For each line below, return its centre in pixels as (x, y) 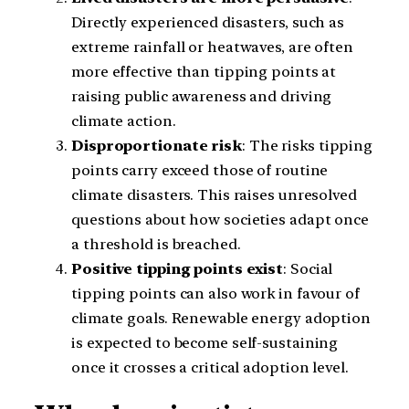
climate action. (124, 121)
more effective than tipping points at (204, 71)
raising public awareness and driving (202, 96)
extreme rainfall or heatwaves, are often (212, 47)
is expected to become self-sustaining (205, 342)
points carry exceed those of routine (200, 170)
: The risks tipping (307, 145)
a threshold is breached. (156, 244)
